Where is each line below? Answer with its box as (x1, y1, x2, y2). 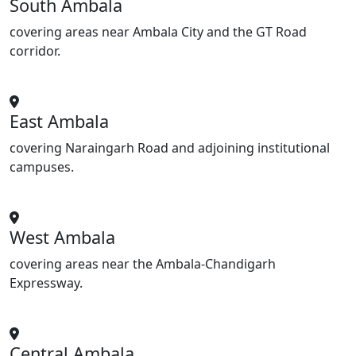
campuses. (10, 158, 74, 176)
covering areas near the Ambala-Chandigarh (10, 255, 276, 273)
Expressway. (10, 274, 83, 292)
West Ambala (10, 226, 115, 250)
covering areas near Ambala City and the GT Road (10, 23, 307, 41)
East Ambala (10, 110, 109, 133)
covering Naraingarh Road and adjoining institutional (10, 139, 330, 157)
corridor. (10, 42, 60, 60)
